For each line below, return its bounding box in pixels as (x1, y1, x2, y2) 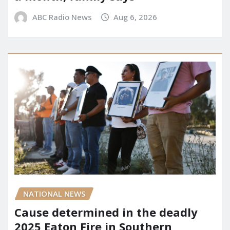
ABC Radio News (32, 11, 92, 22)
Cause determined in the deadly (14, 204, 198, 220)
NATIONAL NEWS (23, 188, 85, 199)
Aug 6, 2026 (113, 11, 158, 22)
